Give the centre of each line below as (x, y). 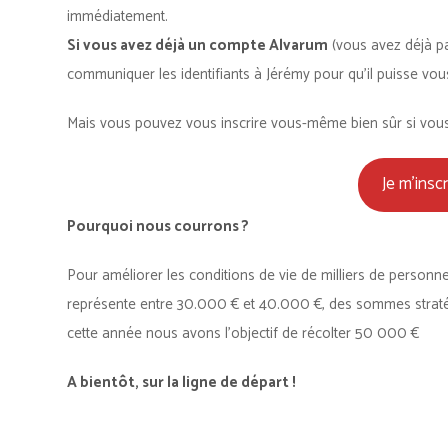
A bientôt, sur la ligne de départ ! (181, 382)
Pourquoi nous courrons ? (158, 226)
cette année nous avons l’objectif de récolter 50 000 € (243, 333)
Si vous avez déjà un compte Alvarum (197, 46)
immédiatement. (117, 17)
